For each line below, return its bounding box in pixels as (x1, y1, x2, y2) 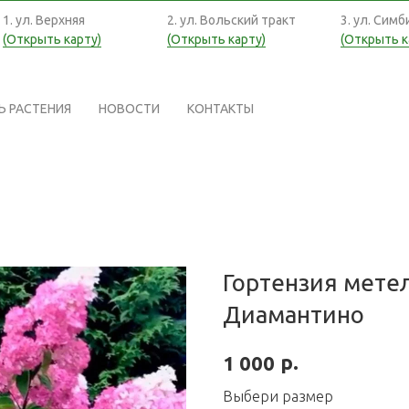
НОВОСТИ (99, 101, 160, 116)
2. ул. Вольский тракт (167, 13, 296, 27)
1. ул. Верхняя (3, 13, 85, 27)
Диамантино (223, 301, 364, 329)
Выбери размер (223, 388, 333, 405)
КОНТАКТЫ (187, 101, 254, 116)
